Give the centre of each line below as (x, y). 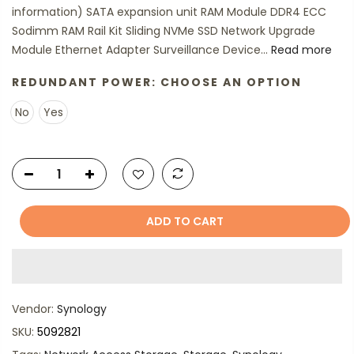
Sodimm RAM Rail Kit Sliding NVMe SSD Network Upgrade (164, 31)
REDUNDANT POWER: (86, 82)
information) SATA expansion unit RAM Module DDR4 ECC (169, 12)
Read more (300, 50)
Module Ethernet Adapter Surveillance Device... (140, 50)
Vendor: (34, 309)
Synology (82, 309)
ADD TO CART (177, 221)
